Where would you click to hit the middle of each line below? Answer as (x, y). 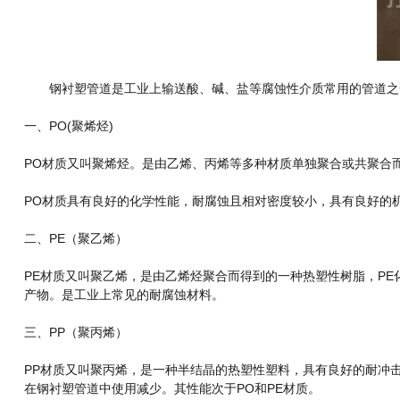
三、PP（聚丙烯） (75, 332)
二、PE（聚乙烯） (75, 238)
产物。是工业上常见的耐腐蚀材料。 (124, 295)
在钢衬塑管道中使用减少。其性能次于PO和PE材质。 (172, 388)
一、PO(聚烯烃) (68, 126)
